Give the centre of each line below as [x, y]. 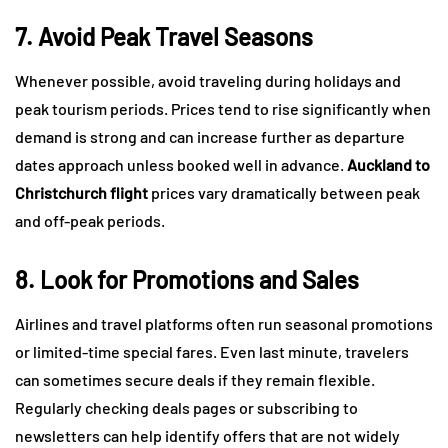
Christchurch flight [81, 193]
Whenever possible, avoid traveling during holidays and [208, 81]
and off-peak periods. [90, 221]
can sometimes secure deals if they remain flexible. [195, 380]
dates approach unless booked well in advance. [181, 165]
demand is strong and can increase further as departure [210, 137]
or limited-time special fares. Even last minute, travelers [212, 352]
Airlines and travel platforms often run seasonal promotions [224, 324]
